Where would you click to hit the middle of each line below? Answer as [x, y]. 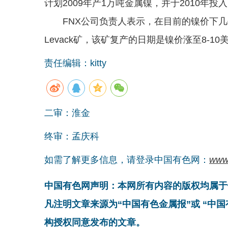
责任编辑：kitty [75, 63]
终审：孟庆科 [72, 136]
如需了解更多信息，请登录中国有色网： [127, 160]
